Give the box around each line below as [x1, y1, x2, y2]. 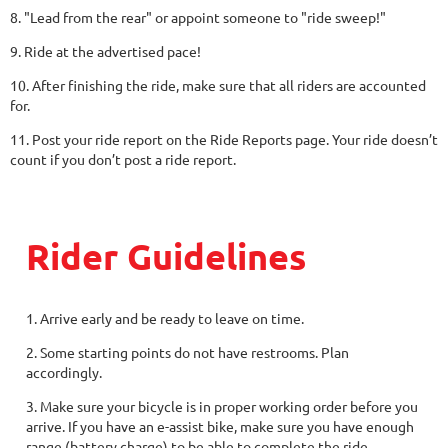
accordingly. [26, 363, 102, 381]
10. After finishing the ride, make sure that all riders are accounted [10, 76, 426, 94]
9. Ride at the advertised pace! [10, 42, 201, 60]
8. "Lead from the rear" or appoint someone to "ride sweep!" [10, 8, 386, 26]
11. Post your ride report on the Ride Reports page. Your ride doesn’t [10, 130, 438, 148]
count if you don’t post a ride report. [10, 150, 236, 168]
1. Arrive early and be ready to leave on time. [26, 309, 304, 327]
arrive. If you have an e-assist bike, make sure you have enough [26, 417, 414, 435]
